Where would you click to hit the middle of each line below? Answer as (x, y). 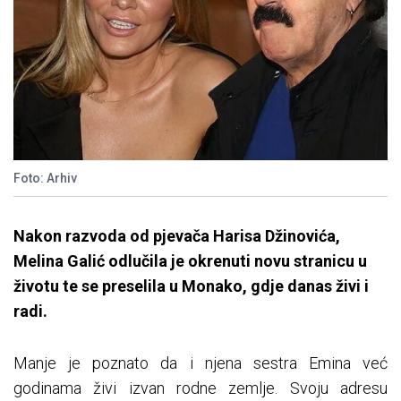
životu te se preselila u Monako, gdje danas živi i (191, 286)
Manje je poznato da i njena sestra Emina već (200, 363)
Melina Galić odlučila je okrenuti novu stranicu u (190, 261)
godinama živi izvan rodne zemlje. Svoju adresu (200, 388)
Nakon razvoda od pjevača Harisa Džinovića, (177, 236)
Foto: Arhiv (45, 179)
